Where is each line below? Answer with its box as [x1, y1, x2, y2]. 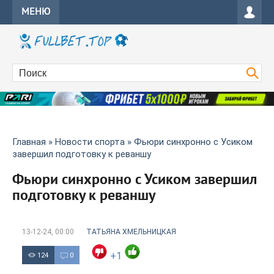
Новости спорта [55, 136, 125, 148]
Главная [12, 136, 46, 148]
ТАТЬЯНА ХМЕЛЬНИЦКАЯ [86, 228, 176, 237]
